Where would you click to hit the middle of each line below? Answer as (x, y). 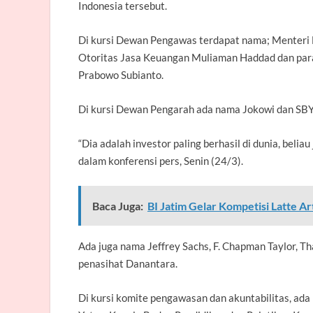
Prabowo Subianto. (121, 74)
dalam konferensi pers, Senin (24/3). (161, 160)
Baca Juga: (118, 205)
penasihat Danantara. (129, 263)
